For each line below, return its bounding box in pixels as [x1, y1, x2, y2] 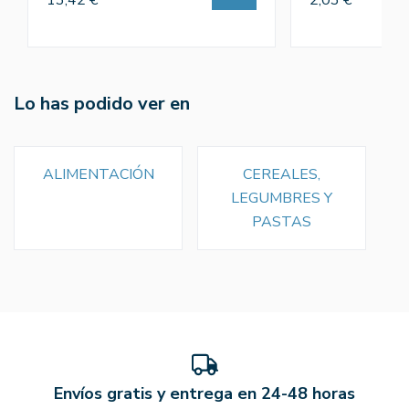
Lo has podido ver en [14, 90, 190, 116]
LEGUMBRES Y [231, 187, 332, 208]
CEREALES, [243, 163, 320, 184]
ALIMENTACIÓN [42, 163, 154, 184]
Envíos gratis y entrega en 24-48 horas [54, 382, 355, 404]
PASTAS [252, 211, 311, 232]
